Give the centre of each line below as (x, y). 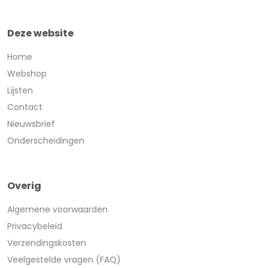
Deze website (40, 33)
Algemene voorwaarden (57, 209)
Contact (25, 107)
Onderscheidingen (46, 140)
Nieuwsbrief (31, 124)
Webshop (27, 73)
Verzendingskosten (47, 243)
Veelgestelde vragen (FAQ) (64, 259)
